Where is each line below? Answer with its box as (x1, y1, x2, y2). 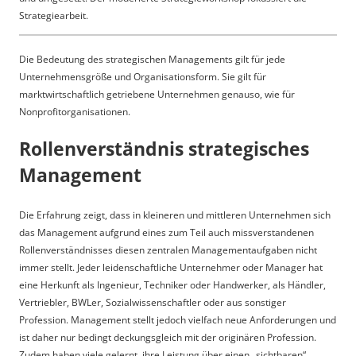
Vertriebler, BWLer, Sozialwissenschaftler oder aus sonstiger (19, 295, 286, 309)
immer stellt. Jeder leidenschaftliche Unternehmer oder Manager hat (19, 260, 323, 274)
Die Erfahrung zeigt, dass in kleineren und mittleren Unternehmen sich (19, 207, 331, 222)
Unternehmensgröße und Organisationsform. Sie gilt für (19, 69, 266, 83)
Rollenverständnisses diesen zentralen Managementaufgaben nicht (19, 242, 317, 257)
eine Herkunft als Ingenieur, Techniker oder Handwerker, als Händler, (19, 277, 326, 292)
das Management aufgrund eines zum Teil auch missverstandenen (19, 225, 314, 239)
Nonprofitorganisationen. (19, 104, 130, 118)
